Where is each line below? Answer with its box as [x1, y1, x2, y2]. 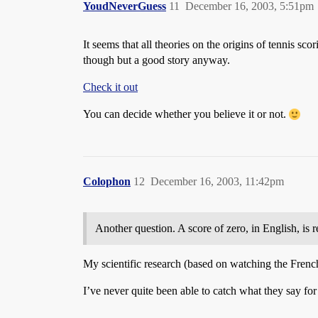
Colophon [83, 175, 131, 187]
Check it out [83, 81, 138, 93]
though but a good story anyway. [83, 54, 230, 66]
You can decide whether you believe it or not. [83, 108, 289, 120]
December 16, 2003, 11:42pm [150, 175, 284, 187]
